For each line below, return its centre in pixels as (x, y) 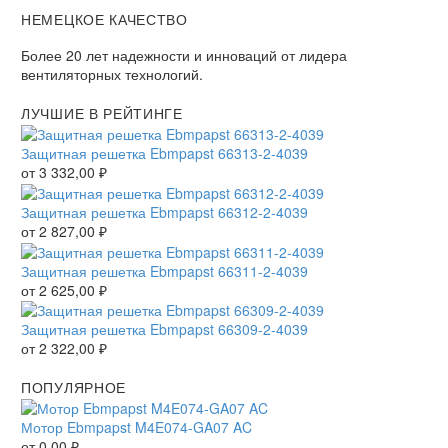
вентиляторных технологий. (112, 74)
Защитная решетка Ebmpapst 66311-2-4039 (164, 270)
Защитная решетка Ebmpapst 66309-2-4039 (164, 329)
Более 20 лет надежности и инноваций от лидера (184, 55)
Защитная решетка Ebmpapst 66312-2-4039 (164, 211)
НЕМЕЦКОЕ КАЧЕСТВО (104, 19)
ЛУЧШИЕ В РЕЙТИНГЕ (102, 113)
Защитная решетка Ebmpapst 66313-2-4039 (164, 152)
